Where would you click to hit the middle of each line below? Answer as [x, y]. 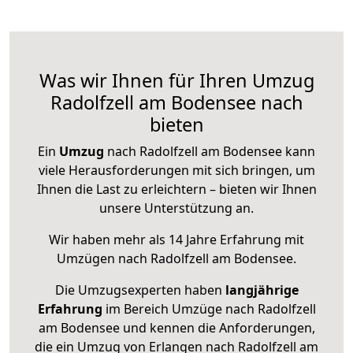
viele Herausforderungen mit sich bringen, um [176, 171]
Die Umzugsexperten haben [140, 290]
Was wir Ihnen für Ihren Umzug [176, 81]
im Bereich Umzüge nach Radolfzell [209, 309]
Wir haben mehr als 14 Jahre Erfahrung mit [176, 240]
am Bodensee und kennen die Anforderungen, [176, 328]
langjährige [262, 290]
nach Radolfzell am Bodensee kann [210, 152]
